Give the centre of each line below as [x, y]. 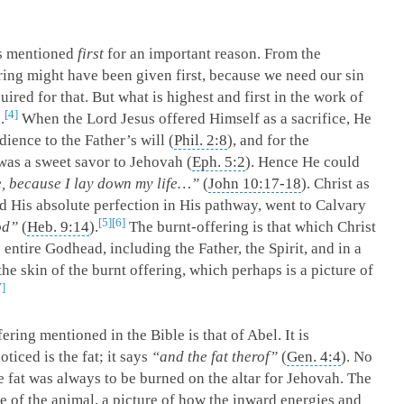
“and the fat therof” [215, 357]
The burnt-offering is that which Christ [251, 227]
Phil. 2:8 [201, 140]
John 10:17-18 [255, 184]
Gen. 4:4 [314, 357]
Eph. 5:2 [219, 162]
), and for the [268, 140]
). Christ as [335, 184]
